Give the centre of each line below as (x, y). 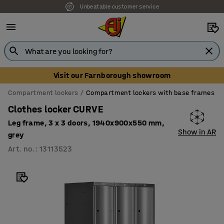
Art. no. (22, 149)
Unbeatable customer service (119, 6)
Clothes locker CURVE (55, 109)
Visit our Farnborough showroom (112, 75)
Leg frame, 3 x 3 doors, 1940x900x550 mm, (86, 123)
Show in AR (197, 132)
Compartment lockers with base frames (150, 93)
